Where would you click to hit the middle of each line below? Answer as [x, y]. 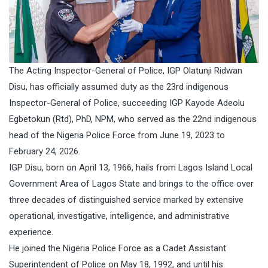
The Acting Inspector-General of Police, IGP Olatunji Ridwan [126, 70]
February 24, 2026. [45, 151]
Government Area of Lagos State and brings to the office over [131, 183]
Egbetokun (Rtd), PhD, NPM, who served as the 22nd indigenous [133, 119]
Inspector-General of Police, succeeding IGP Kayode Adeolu [127, 103]
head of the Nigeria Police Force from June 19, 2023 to [117, 135]
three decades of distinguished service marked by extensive [126, 200]
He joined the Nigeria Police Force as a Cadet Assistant [118, 248]
